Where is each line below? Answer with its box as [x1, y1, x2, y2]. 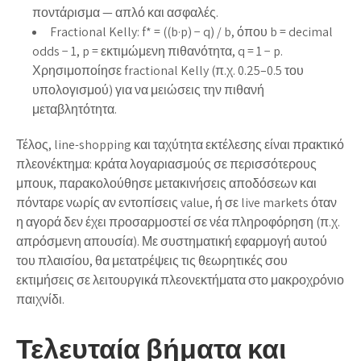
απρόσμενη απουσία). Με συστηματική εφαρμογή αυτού [16, 232, 327, 250]
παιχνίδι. [16, 290, 64, 308]
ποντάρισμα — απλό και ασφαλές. [32, 3, 218, 21]
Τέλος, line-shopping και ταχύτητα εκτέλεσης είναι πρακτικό [16, 135, 344, 153]
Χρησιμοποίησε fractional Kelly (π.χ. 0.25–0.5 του [32, 61, 304, 79]
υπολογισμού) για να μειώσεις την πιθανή [32, 81, 264, 98]
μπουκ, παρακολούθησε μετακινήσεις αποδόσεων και [16, 174, 317, 192]
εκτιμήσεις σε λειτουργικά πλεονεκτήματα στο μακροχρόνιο [16, 271, 344, 288]
